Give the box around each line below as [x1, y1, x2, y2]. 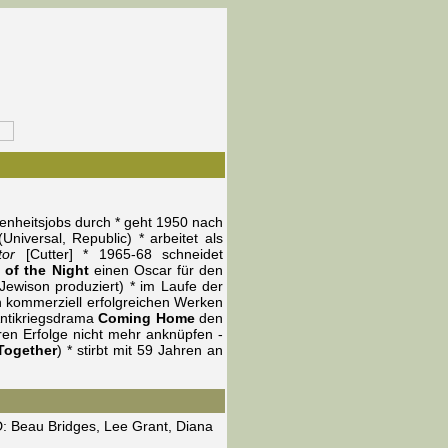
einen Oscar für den [88, 262, 224, 278]
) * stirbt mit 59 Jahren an [56, 342, 224, 358]
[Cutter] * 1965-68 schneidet [15, 246, 223, 262]
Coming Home [98, 310, 195, 326]
